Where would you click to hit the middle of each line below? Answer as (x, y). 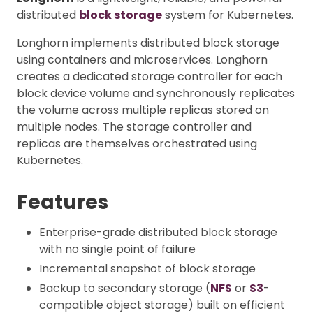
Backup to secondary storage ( (125, 288)
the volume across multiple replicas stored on (143, 110)
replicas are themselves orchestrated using (137, 144)
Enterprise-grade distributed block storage (158, 232)
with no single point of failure (117, 249)
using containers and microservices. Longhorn (142, 60)
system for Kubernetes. (228, 15)
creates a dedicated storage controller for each (150, 77)
